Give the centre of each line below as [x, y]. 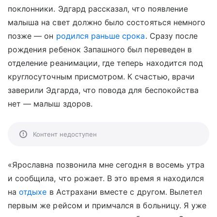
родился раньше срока [101, 36]
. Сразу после [171, 36]
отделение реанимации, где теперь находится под [106, 63]
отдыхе [33, 192]
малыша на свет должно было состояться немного [107, 22]
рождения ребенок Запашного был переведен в [100, 49]
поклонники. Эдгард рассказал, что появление [98, 9]
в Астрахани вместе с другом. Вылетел [124, 192]
